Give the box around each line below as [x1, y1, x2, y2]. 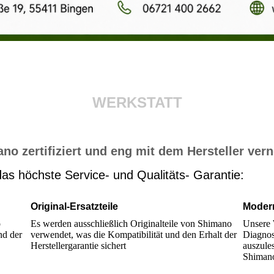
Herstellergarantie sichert [31, 240, 126, 251]
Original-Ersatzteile [31, 201, 118, 212]
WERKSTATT [92, 94, 182, 111]
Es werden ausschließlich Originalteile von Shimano [31, 218, 232, 229]
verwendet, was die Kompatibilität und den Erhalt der [31, 229, 237, 240]
